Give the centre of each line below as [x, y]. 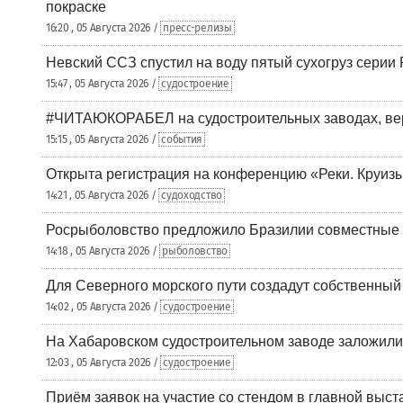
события [182, 139]
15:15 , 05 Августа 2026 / [103, 139]
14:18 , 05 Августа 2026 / [103, 251]
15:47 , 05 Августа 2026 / [103, 84]
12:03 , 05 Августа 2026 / [103, 363]
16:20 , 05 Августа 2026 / [103, 28]
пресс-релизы [197, 28]
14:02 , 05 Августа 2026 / [103, 307]
